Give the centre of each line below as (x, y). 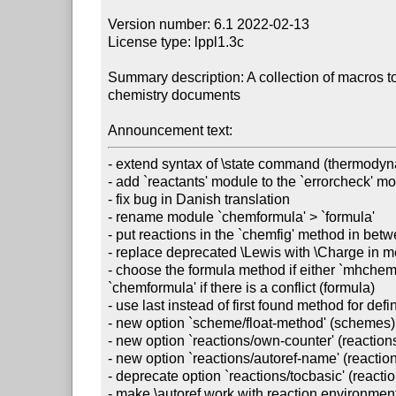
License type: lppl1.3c (176, 42)
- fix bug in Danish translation (199, 199)
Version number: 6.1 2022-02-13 (209, 24)
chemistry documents (175, 95)
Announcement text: (171, 130)
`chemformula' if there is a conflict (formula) (242, 287)
